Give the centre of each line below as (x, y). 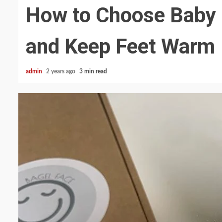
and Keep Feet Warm (120, 46)
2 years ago (61, 71)
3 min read (93, 71)
